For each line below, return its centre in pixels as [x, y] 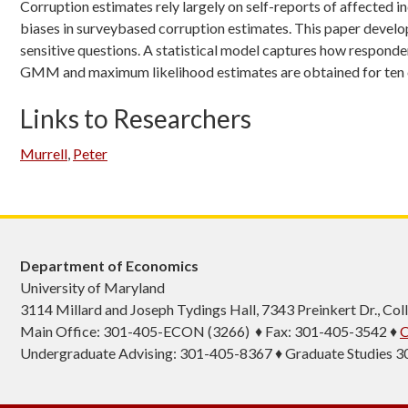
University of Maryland [92, 287]
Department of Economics [109, 265]
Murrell [44, 153]
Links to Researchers [136, 118]
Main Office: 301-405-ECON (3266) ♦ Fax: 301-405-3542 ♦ [210, 331]
